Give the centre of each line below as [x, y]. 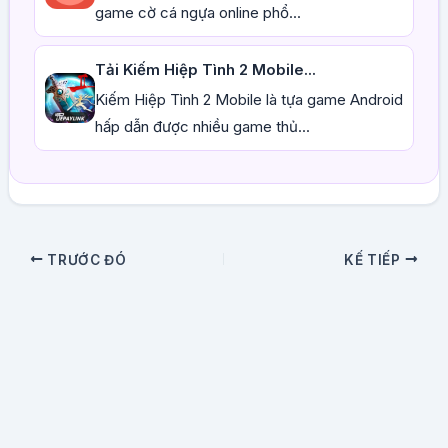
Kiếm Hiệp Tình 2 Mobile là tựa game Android [248, 100]
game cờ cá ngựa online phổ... [197, 13]
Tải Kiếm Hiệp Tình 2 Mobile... [205, 70]
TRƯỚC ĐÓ [85, 259]
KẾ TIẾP [374, 259]
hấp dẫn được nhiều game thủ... [202, 127]
